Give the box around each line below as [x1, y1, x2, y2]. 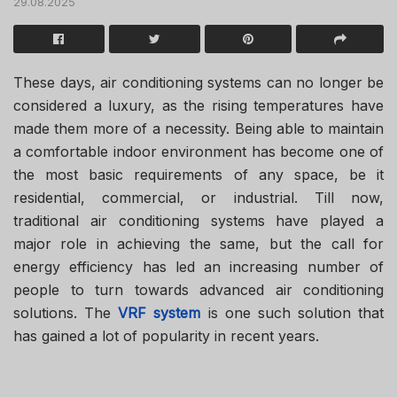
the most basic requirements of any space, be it [13, 165, 384, 183]
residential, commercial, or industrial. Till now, [13, 188, 384, 206]
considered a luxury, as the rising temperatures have [13, 96, 384, 114]
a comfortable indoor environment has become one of [13, 142, 384, 160]
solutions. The [13, 303, 119, 322]
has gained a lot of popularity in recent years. [13, 326, 319, 345]
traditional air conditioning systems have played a [13, 211, 384, 230]
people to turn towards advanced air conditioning [13, 280, 384, 299]
